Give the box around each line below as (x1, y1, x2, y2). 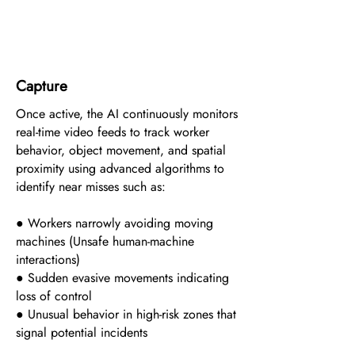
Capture (16, 75, 67, 97)
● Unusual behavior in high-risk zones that (16, 305, 236, 323)
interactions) (16, 250, 80, 269)
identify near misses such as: (16, 177, 166, 196)
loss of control (16, 287, 92, 305)
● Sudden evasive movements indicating (16, 269, 229, 287)
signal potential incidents (16, 323, 147, 342)
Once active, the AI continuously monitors (16, 105, 238, 123)
